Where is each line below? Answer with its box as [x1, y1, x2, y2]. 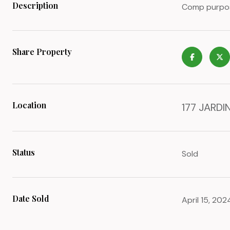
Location [12, 100, 46, 110]
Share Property [12, 46, 72, 57]
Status [12, 147, 35, 158]
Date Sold [12, 193, 49, 204]
